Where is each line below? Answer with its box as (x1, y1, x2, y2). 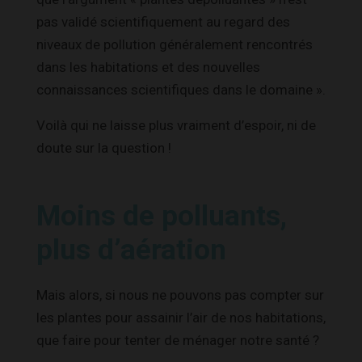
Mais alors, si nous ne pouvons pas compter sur (36, 286, 324, 303)
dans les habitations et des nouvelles (36, 58, 260, 75)
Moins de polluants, (36, 199, 287, 233)
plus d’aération (36, 233, 226, 267)
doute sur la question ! (36, 139, 171, 156)
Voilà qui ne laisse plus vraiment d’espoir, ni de (36, 116, 316, 133)
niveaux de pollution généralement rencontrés (36, 36, 313, 53)
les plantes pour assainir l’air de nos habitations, (36, 309, 326, 326)
